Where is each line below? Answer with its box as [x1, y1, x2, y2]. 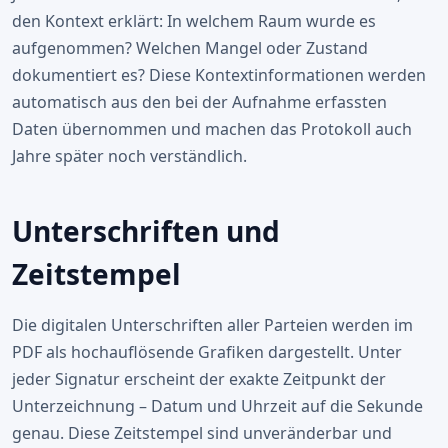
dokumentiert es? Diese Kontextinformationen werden [12, 64, 426, 86]
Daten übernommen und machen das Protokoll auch [12, 118, 412, 140]
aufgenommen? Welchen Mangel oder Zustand [12, 37, 368, 59]
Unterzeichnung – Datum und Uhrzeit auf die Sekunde [12, 395, 423, 417]
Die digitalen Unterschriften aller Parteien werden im [12, 314, 413, 336]
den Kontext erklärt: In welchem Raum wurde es [12, 10, 376, 32]
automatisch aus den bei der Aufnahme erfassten [12, 91, 387, 113]
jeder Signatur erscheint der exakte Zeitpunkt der [12, 368, 386, 390]
